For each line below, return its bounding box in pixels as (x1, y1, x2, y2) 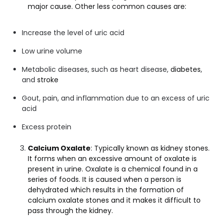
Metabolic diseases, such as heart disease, (22, 64, 170, 74)
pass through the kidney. (28, 205, 113, 216)
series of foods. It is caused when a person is (28, 174, 181, 184)
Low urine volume (22, 46, 82, 56)
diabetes (170, 64, 201, 74)
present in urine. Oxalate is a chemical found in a (28, 164, 198, 174)
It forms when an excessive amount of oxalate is (28, 153, 197, 164)
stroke (37, 74, 58, 85)
